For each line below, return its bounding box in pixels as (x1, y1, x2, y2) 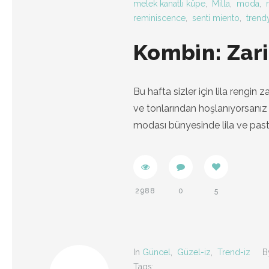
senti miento (192, 13, 240, 23)
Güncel (142, 247, 171, 257)
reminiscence (133, 13, 186, 23)
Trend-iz (217, 247, 250, 257)
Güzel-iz (177, 247, 211, 257)
